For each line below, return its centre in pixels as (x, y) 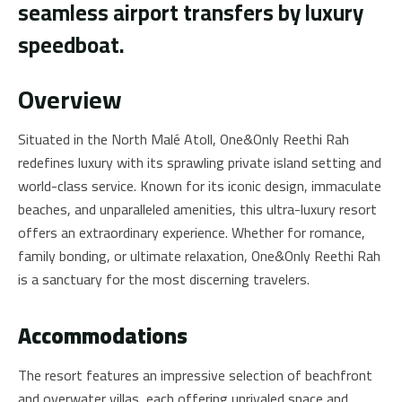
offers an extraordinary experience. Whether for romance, (192, 233)
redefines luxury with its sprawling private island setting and (200, 163)
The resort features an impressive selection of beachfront (195, 375)
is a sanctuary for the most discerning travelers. (164, 280)
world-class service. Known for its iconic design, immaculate (200, 186)
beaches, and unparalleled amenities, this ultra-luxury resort (197, 210)
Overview (70, 100)
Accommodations (103, 336)
